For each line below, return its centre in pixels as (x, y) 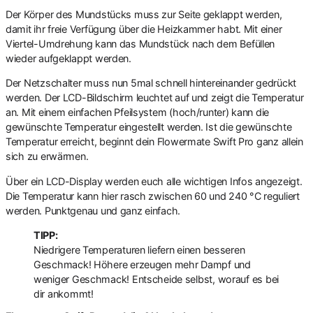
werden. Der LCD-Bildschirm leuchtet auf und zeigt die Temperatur (155, 98)
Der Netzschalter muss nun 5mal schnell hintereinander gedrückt (151, 83)
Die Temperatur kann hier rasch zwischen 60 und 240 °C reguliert (153, 196)
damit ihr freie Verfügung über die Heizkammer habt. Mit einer (144, 29)
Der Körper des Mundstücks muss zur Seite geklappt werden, (144, 14)
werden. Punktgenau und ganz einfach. (93, 210)
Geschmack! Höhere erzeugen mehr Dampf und (142, 265)
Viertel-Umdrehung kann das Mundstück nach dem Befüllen (140, 43)
